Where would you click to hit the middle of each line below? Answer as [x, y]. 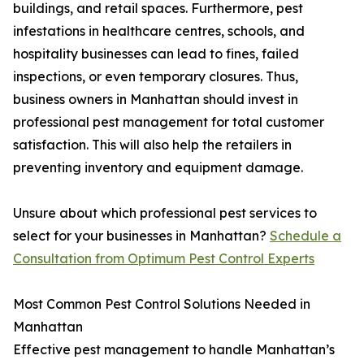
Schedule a [305, 236]
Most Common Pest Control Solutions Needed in [162, 304]
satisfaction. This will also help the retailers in [152, 145]
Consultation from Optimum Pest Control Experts [164, 259]
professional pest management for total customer [169, 122]
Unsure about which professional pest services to [165, 213]
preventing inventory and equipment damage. [158, 168]
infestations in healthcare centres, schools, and [159, 31]
